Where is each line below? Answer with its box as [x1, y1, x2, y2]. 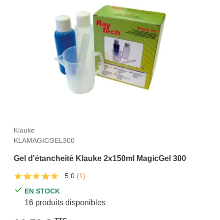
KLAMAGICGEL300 [14, 136, 75, 144]
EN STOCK [25, 187, 60, 195]
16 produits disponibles [25, 198, 106, 207]
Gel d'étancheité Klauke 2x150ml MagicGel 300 [14, 154, 186, 163]
